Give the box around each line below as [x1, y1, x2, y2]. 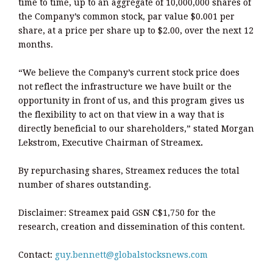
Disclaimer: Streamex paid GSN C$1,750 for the [18, 208, 216, 218]
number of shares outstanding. [18, 180, 154, 190]
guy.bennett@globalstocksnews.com [55, 250, 208, 260]
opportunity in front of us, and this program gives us [18, 96, 244, 106]
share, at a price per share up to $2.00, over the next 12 [18, 26, 253, 36]
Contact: [18, 250, 55, 260]
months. [18, 40, 53, 50]
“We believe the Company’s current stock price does [18, 68, 239, 78]
